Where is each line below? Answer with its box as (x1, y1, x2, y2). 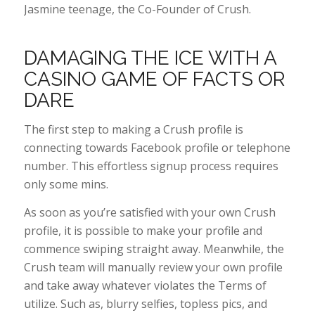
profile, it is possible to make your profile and (23, 222, 262, 238)
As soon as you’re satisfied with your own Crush (23, 204, 276, 220)
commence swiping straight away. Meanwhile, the (23, 240, 284, 257)
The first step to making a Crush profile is (23, 122, 243, 138)
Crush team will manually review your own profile (23, 259, 283, 275)
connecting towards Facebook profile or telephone (23, 140, 290, 156)
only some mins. (23, 176, 108, 193)
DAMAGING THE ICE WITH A (23, 46, 276, 70)
